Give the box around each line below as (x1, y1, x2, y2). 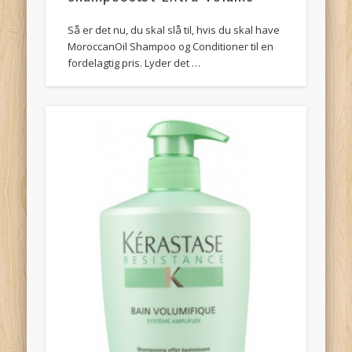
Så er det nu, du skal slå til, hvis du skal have (68, 22, 280, 37)
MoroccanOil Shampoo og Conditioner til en (68, 38, 274, 53)
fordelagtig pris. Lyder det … (68, 55, 201, 70)
